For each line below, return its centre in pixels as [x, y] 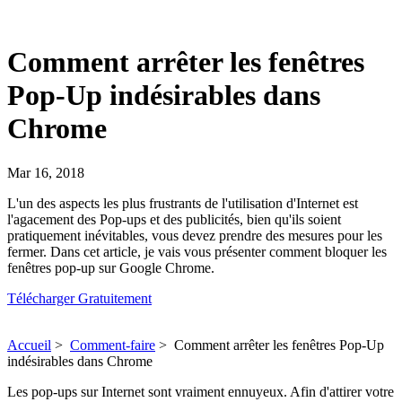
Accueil [29, 345]
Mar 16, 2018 [46, 172]
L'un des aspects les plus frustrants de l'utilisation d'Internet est [183, 203]
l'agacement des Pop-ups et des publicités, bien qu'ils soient [174, 219]
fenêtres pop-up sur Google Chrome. [111, 267]
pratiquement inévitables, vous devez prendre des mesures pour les [195, 235]
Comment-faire [113, 345]
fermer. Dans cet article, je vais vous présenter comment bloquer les [197, 251]
